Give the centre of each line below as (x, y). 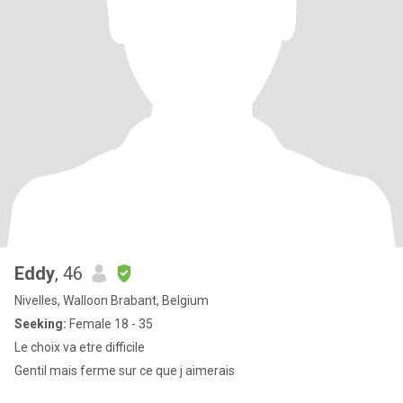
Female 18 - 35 (110, 324)
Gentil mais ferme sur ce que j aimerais (125, 371)
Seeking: (40, 324)
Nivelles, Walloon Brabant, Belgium (112, 300)
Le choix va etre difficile (80, 347)
